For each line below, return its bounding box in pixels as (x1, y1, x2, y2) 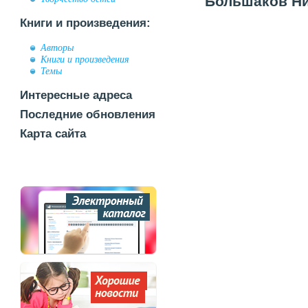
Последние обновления (20, 108, 155, 121)
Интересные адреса (20, 89, 132, 102)
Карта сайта (20, 127, 86, 140)
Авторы (41, 42, 74, 53)
